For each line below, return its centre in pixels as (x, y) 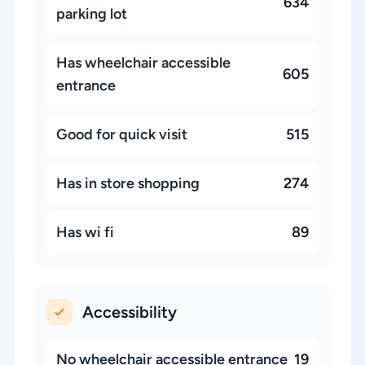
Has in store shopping (128, 183)
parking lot (92, 14)
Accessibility (130, 312)
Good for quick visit (122, 134)
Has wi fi (85, 232)
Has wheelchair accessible (143, 63)
